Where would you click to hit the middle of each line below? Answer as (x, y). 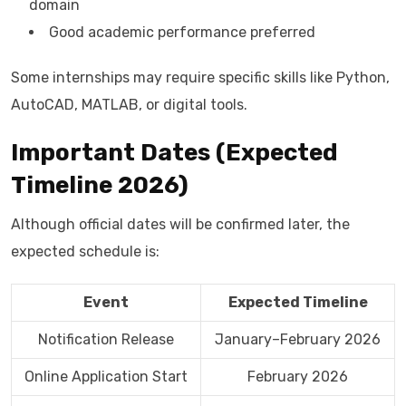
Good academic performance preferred (182, 32)
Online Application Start (106, 377)
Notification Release (106, 339)
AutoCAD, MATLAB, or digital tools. (129, 105)
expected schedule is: (85, 251)
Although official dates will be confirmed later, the (180, 224)
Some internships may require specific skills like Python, (200, 77)
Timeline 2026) (100, 185)
